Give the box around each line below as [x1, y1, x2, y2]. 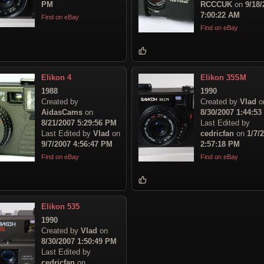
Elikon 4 [41, 72, 71, 82]
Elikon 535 [41, 202, 80, 211]
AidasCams [41, 107, 82, 117]
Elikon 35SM [200, 72, 246, 82]
